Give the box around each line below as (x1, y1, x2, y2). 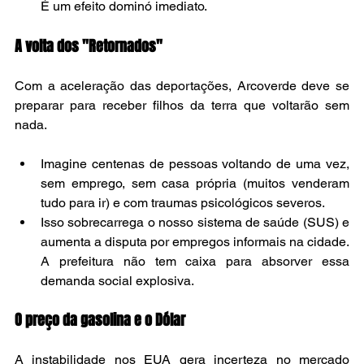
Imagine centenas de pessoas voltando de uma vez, (41, 156, 349, 172)
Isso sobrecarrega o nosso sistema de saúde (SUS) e (41, 214, 349, 231)
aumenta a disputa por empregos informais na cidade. (41, 234, 349, 250)
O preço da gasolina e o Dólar (15, 310, 185, 331)
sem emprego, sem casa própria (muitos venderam (41, 175, 349, 192)
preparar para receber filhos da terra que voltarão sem (15, 97, 349, 114)
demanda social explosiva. (41, 273, 194, 289)
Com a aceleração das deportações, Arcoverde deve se (15, 78, 349, 94)
